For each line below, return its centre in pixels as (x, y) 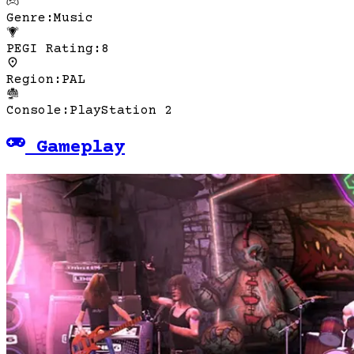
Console (34, 110)
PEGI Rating (50, 49)
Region (30, 79)
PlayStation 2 (121, 110)
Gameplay (81, 148)
